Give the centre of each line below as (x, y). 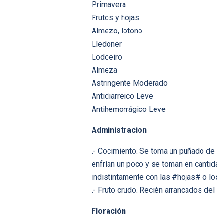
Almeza (104, 70)
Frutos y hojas (115, 18)
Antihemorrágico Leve (129, 109)
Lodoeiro (107, 57)
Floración (109, 211)
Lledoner (107, 44)
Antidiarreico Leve (122, 96)
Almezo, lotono (117, 31)
